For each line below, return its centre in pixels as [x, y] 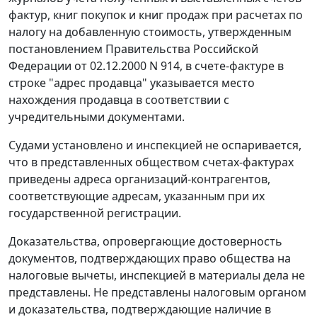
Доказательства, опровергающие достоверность [145, 242]
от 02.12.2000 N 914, [128, 66]
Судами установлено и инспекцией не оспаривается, [155, 145]
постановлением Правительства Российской [133, 49]
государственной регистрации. [95, 213]
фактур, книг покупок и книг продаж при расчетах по [156, 15]
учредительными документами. [97, 117]
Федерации [41, 66]
